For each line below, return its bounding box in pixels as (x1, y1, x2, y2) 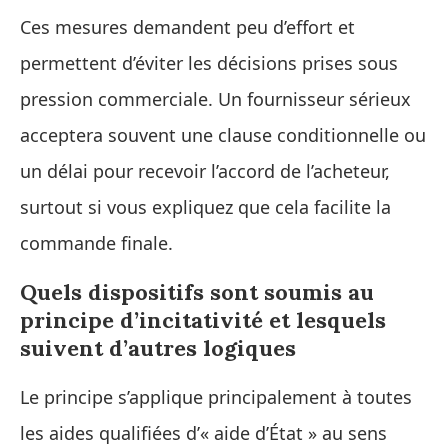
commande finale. (20, 230, 173, 255)
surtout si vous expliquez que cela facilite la (20, 194, 391, 219)
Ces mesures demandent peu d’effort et (20, 14, 355, 39)
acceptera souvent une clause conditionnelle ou (20, 122, 426, 147)
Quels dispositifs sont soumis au (20, 277, 374, 306)
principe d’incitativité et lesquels (20, 305, 386, 334)
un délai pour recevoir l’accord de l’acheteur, (20, 158, 390, 183)
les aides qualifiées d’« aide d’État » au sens (20, 420, 387, 445)
